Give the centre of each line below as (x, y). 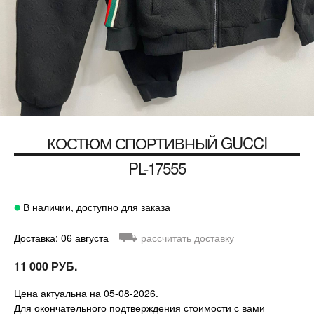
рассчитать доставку (186, 237)
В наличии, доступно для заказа (95, 206)
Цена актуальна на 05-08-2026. (86, 293)
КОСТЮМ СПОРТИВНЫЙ (132, 142)
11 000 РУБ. (46, 266)
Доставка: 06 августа (63, 237)
